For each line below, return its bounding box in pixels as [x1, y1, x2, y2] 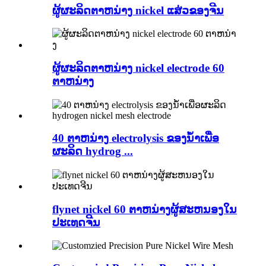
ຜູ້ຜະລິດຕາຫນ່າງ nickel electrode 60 [52, 62, 224, 75]
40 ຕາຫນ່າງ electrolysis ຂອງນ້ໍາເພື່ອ [52, 132, 219, 145]
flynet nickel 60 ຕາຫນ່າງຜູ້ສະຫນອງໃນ [52, 202, 237, 216]
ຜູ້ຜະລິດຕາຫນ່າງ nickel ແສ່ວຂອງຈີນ [52, 4, 224, 17]
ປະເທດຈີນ [52, 216, 100, 229]
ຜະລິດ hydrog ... [52, 145, 133, 158]
